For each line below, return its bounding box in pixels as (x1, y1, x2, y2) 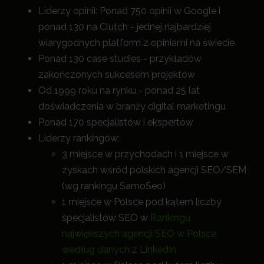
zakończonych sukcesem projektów (38, 69, 195, 81)
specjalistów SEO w (62, 212, 150, 224)
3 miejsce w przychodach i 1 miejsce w (62, 148, 229, 160)
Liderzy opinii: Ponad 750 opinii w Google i (38, 5, 220, 17)
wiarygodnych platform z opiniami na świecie (38, 37, 235, 49)
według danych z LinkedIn (62, 244, 176, 256)
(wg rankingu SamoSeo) (62, 180, 166, 192)
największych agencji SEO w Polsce (62, 228, 216, 240)
